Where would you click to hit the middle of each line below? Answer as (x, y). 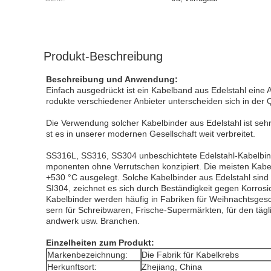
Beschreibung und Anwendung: (112, 79)
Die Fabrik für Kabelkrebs (190, 255)
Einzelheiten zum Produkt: (100, 243)
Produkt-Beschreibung (103, 56)
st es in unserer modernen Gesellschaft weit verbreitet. (151, 134)
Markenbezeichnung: (87, 255)
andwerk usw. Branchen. (93, 221)
